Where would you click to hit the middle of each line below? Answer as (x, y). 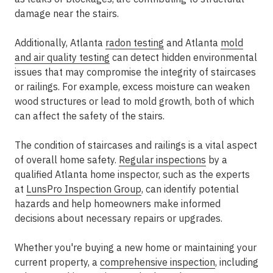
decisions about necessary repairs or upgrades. (119, 218)
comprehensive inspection (158, 262)
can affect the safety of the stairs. (90, 116)
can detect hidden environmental (183, 57)
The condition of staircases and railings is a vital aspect (136, 145)
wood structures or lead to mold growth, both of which (134, 101)
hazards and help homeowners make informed (118, 204)
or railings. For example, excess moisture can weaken (132, 87)
